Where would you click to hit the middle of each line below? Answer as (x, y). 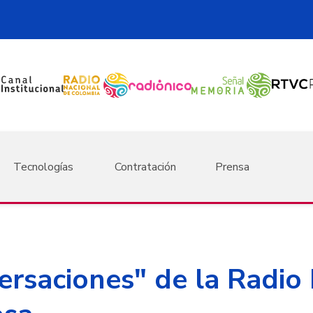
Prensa (233, 167)
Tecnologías (43, 167)
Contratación (145, 167)
